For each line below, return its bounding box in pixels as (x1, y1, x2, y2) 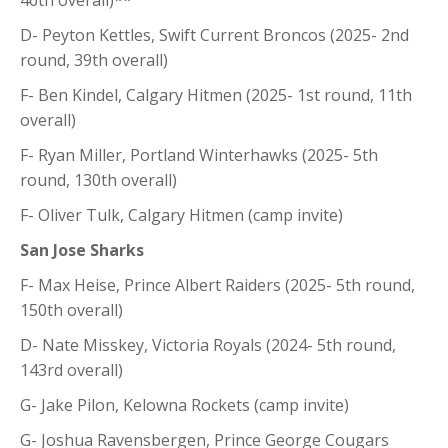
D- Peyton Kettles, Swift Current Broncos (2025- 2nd (20, 23, 409, 46)
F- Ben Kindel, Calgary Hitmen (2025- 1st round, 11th (20, 83, 412, 106)
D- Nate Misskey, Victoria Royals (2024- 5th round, (20, 333, 396, 356)
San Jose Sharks (20, 238, 144, 261)
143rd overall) (20, 358, 123, 381)
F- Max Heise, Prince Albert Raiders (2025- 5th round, (20, 273, 415, 296)
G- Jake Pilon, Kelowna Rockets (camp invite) (20, 393, 349, 416)
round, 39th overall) (20, 48, 168, 71)
